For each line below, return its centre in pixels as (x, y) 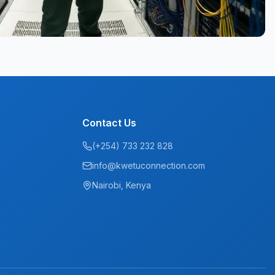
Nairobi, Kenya (122, 185)
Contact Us (109, 123)
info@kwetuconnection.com (149, 165)
